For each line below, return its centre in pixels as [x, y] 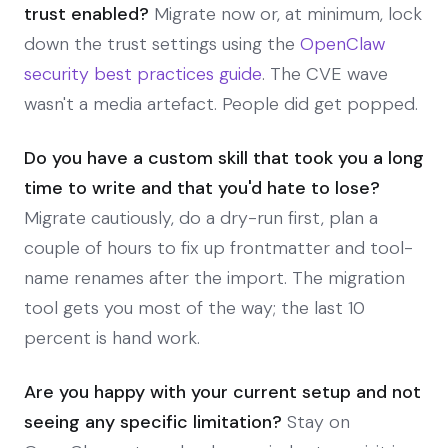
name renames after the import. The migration [214, 277]
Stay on [316, 421]
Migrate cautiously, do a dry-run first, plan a [201, 217]
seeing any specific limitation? [153, 421]
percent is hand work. [112, 337]
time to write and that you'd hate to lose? [202, 187]
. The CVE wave [325, 73]
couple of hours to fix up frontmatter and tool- [218, 247]
